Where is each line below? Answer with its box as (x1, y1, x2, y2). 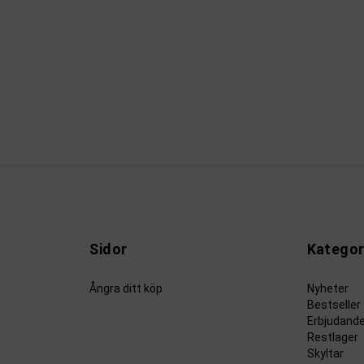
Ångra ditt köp (89, 282, 163, 296)
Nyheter (306, 282, 349, 296)
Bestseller (306, 298, 361, 312)
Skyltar (306, 347, 344, 361)
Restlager (306, 331, 358, 344)
